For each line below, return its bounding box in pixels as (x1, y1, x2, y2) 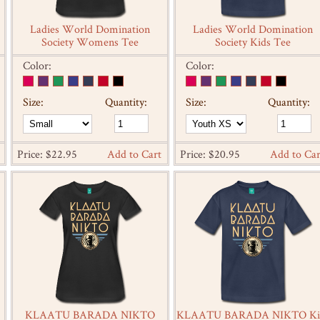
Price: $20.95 (180, 146, 240, 162)
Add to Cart (107, 146, 161, 162)
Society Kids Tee (215, 34, 291, 50)
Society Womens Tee (41, 34, 139, 50)
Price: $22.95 (17, 146, 77, 162)
